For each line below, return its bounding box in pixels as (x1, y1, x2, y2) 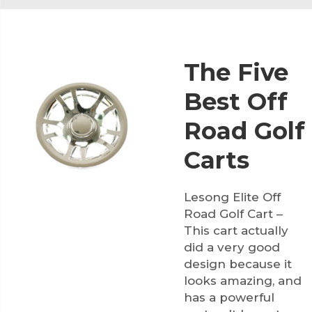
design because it (184, 256, 292, 271)
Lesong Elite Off (184, 189, 281, 204)
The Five (184, 57, 288, 87)
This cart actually (184, 223, 288, 237)
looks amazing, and (184, 273, 302, 288)
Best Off (184, 86, 288, 116)
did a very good (184, 240, 280, 254)
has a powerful (184, 290, 274, 304)
